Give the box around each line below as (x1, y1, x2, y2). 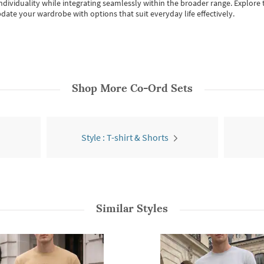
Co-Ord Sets (130, 81, 193, 95)
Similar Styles (96, 202, 168, 215)
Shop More (71, 81, 130, 95)
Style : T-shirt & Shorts (81, 131, 169, 143)
